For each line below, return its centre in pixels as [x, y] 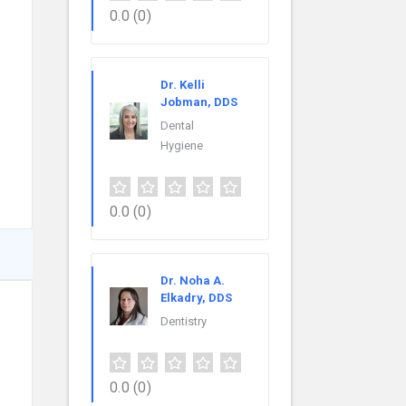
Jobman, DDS [199, 102]
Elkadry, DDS [196, 298]
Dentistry [184, 322]
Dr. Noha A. [193, 281]
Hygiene [182, 146]
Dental [177, 126]
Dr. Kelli [183, 85]
